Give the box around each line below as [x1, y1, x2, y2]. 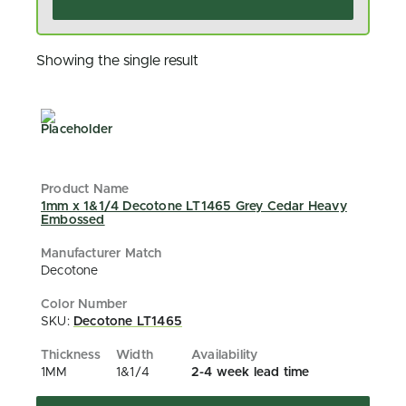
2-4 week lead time [191, 366, 310, 379]
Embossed [41, 214, 105, 227]
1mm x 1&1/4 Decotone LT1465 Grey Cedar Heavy [41, 200, 347, 213]
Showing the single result [36, 53, 198, 68]
